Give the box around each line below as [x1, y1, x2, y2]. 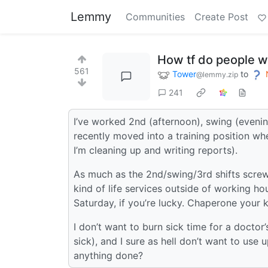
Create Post [194, 11, 248, 23]
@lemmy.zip [196, 70, 238, 79]
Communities [126, 11, 185, 23]
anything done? [74, 249, 143, 261]
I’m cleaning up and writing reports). [74, 144, 237, 156]
